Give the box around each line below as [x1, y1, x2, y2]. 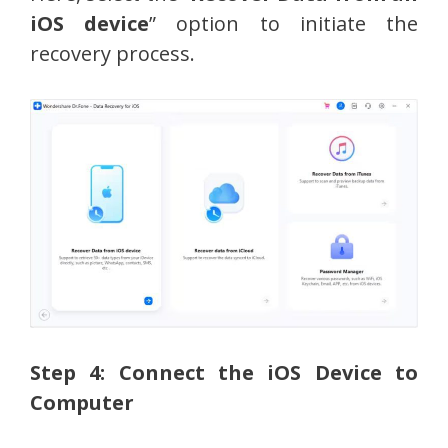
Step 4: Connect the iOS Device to [30, 359, 418, 386]
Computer [30, 389, 134, 416]
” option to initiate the [149, 10, 419, 38]
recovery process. [30, 40, 195, 68]
